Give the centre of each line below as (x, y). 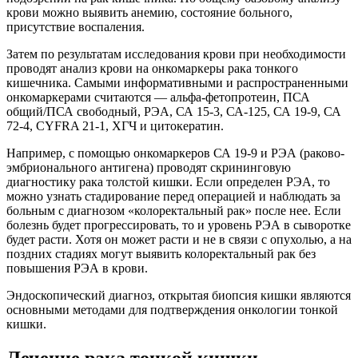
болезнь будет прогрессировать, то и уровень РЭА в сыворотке (179, 225)
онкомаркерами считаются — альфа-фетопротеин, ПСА (158, 97)
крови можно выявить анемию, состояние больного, (149, 13)
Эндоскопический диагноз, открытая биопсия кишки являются (179, 296)
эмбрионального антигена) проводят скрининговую (149, 168)
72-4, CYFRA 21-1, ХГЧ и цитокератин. (115, 126)
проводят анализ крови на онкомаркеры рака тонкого (152, 69)
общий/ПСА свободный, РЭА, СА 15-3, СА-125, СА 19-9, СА (174, 112)
